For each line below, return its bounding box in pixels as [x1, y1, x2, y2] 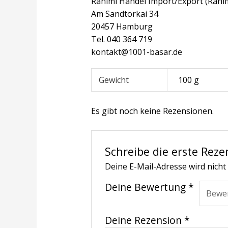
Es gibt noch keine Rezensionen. [91, 105, 214, 117]
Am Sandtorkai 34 [91, 8, 158, 19]
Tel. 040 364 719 [91, 33, 152, 45]
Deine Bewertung [105, 180, 189, 194]
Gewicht [99, 74, 129, 85]
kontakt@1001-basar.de [91, 46, 182, 58]
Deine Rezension [105, 213, 185, 227]
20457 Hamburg [91, 20, 153, 32]
